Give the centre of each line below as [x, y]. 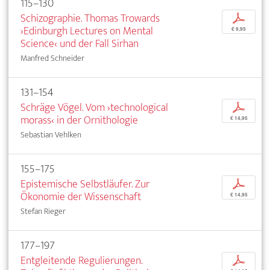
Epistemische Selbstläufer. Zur [85, 184]
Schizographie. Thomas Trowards [90, 18]
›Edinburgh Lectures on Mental [87, 31]
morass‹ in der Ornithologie [79, 120]
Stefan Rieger [43, 211]
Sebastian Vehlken [51, 134]
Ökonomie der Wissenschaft [81, 196]
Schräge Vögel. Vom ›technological [94, 107]
